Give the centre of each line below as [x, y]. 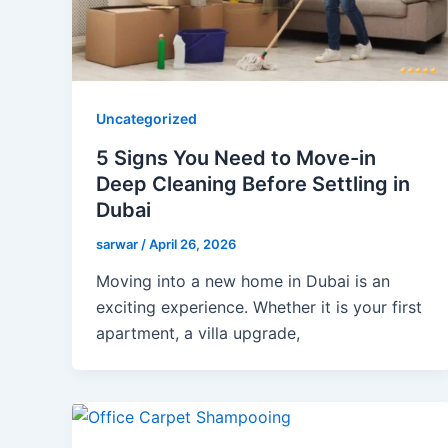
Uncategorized [146, 119]
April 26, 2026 [192, 243]
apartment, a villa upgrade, [198, 333]
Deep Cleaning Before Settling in [253, 183]
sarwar [118, 243]
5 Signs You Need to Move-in [236, 157]
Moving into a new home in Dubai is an [243, 281]
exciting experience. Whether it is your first [259, 307]
